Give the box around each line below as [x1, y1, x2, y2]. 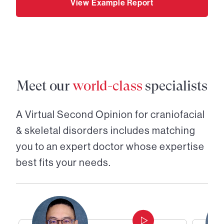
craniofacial [150, 109, 205, 120]
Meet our [16, 77, 72, 94]
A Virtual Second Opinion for [16, 109, 150, 120]
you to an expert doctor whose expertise [16, 141, 204, 152]
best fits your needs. [16, 157, 111, 168]
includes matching [108, 125, 195, 136]
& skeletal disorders [16, 125, 108, 136]
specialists [142, 77, 207, 94]
